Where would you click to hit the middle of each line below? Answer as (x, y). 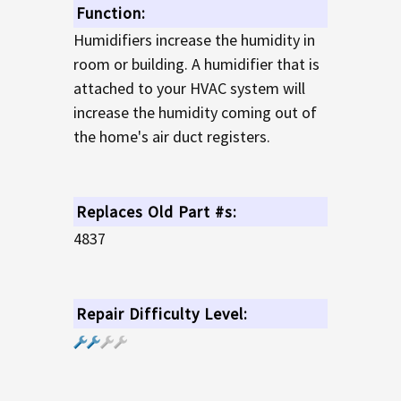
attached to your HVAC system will (189, 88)
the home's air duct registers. (171, 136)
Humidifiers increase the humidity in (194, 39)
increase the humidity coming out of (195, 112)
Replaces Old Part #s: (156, 211)
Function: (111, 13)
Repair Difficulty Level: (162, 313)
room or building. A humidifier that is (196, 64)
